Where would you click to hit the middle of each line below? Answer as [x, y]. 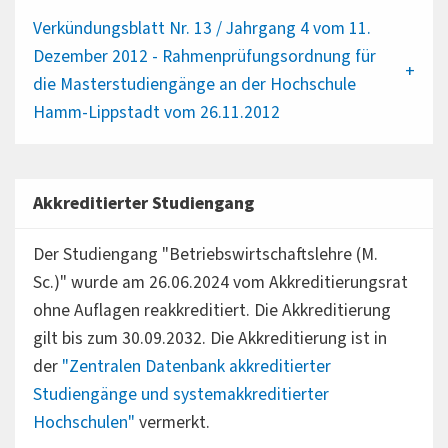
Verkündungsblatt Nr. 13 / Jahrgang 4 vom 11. [201, 28]
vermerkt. [172, 422]
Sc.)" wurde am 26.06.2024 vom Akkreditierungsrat [220, 282]
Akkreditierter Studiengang [143, 204]
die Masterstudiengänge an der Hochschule [194, 84]
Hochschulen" [83, 422]
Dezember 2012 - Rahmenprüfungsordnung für [204, 56]
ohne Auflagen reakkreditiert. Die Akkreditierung [211, 310]
